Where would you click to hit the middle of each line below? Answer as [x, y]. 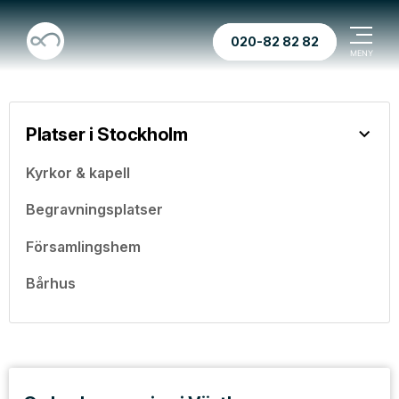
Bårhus [51, 283]
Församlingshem [83, 246]
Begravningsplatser [94, 209]
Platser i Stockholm [107, 134]
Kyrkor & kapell [78, 172]
